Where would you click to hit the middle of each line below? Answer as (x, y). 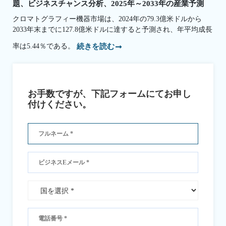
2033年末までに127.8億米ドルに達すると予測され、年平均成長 (112, 29)
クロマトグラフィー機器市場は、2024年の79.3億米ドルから (107, 19)
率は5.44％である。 (45, 46)
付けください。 (60, 105)
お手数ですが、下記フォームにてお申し (109, 94)
